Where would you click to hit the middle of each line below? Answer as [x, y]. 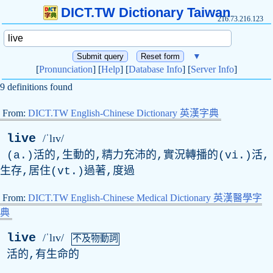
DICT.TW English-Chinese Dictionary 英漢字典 [123, 113]
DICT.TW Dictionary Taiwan [145, 12]
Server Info [212, 69]
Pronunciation [66, 69]
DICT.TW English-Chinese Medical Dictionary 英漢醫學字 [145, 198]
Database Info [155, 69]
